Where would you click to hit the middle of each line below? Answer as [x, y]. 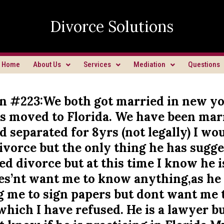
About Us [47, 64]
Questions [204, 64]
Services [97, 64]
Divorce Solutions [112, 26]
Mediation [149, 64]
